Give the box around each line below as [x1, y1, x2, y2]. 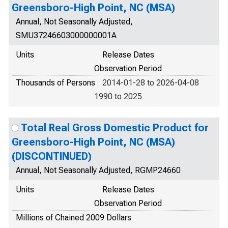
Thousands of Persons [16, 78, 95, 88]
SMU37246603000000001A [16, 31, 117, 40]
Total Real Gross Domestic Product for [21, 122, 209, 134]
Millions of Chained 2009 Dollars [16, 213, 131, 222]
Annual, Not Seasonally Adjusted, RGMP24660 [16, 165, 181, 175]
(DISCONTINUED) [12, 150, 92, 162]
